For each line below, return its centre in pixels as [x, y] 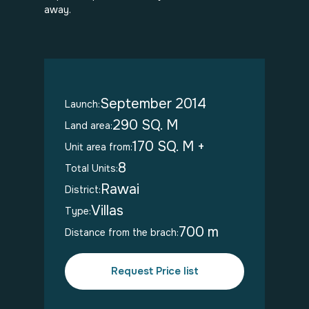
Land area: [89, 126]
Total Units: [91, 168]
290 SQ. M [145, 125]
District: [83, 190]
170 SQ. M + [169, 147]
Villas [107, 211]
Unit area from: [99, 147]
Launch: [82, 104]
